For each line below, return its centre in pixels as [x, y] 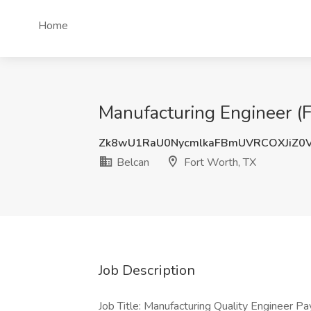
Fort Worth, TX [219, 162]
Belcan [132, 162]
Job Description [147, 270]
